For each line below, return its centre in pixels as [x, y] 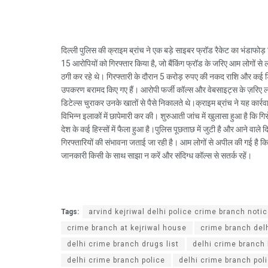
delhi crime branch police [116, 261]
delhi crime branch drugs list [123, 244]
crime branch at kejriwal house [127, 228]
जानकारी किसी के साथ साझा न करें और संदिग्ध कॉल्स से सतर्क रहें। [156, 156]
